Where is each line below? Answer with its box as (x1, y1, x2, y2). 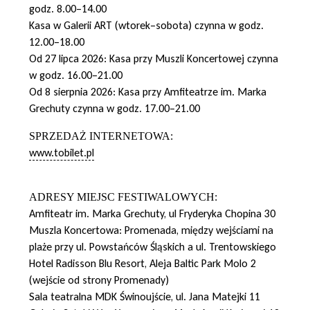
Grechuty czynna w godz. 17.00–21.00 (29, 101, 200, 115)
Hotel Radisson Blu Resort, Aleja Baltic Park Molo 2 (29, 256, 256, 270)
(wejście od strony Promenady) (29, 273, 169, 286)
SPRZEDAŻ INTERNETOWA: (29, 129, 173, 142)
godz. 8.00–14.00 (29, 1, 107, 15)
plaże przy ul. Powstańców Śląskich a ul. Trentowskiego (29, 239, 276, 253)
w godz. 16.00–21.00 (29, 68, 122, 82)
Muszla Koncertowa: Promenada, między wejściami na (29, 223, 273, 237)
